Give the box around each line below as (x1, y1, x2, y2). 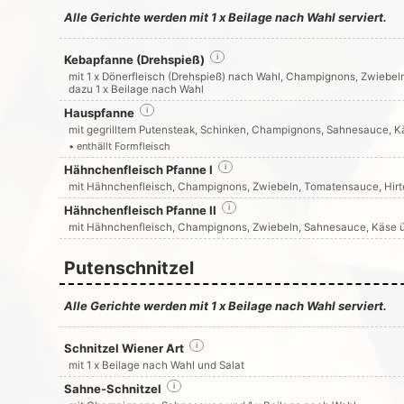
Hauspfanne (63, 106, 134, 120)
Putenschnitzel (63, 257, 194, 279)
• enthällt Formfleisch (68, 140, 170, 152)
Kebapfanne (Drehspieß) (63, 52, 205, 67)
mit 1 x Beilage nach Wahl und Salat (68, 359, 244, 372)
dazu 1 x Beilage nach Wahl (68, 83, 204, 96)
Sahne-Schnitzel (63, 381, 161, 396)
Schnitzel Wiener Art (63, 341, 184, 355)
